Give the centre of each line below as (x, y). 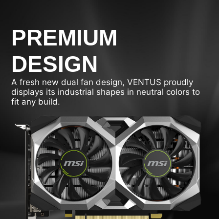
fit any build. (36, 102)
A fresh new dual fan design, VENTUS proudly (102, 82)
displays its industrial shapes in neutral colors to (106, 92)
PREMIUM (65, 38)
